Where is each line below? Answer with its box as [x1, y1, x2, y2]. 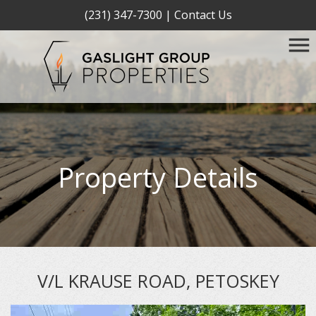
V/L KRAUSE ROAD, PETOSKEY [37, 269, 279, 293]
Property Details [58, 159, 258, 195]
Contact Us [174, 7, 232, 23]
